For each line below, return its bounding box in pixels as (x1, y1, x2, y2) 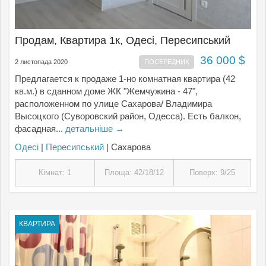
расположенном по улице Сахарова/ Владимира (15, 99, 212, 109)
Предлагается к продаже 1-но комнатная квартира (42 (15, 74, 235, 84)
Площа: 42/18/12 (104, 168, 164, 177)
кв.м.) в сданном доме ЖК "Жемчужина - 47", (15, 86, 198, 96)
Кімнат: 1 (39, 168, 71, 177)
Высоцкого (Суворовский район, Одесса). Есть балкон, (15, 111, 241, 121)
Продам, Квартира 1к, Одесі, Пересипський (15, 34, 230, 46)
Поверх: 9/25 (189, 168, 235, 177)
